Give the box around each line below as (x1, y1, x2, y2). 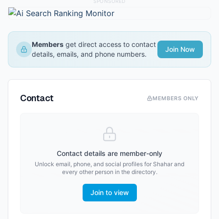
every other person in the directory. (62, 168, 157, 175)
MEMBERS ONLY (153, 95, 199, 102)
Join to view (90, 188, 129, 197)
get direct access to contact (64, 40, 156, 48)
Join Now (165, 45, 195, 53)
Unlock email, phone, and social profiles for (35, 160, 153, 168)
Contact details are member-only (57, 149, 162, 157)
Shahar (153, 160, 173, 168)
